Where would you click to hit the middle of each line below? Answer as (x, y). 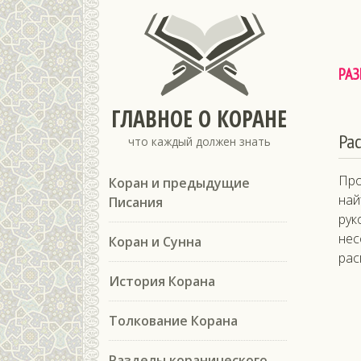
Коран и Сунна (155, 242)
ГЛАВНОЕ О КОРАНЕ (199, 118)
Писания (136, 202)
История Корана (162, 281)
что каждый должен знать (199, 141)
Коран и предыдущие (179, 183)
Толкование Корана (173, 321)
